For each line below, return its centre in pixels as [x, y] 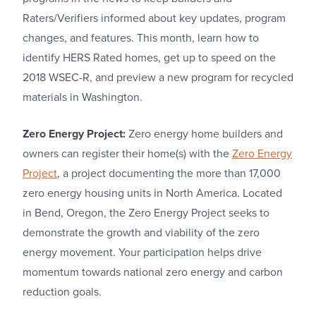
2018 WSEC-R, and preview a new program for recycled [158, 78]
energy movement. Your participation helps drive [142, 253]
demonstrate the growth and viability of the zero [141, 233]
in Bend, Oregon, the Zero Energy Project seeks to [146, 213]
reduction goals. [62, 292]
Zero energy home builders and [206, 134]
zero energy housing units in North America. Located [152, 193]
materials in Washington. [83, 97]
